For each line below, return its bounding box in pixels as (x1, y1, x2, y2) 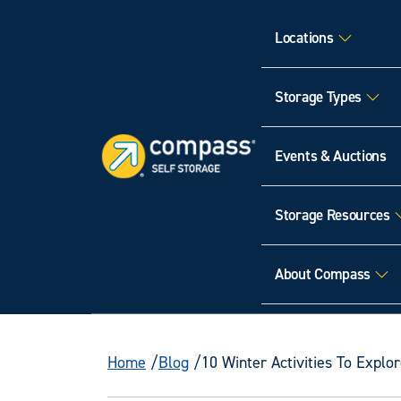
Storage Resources (275, 205, 390, 225)
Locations (275, 28, 334, 47)
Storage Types (275, 87, 363, 107)
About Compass (275, 264, 371, 284)
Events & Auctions (275, 146, 387, 166)
